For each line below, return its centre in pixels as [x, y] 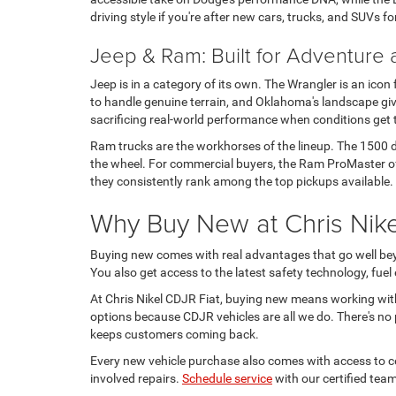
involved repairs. [136, 378]
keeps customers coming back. [175, 334]
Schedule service [227, 378]
